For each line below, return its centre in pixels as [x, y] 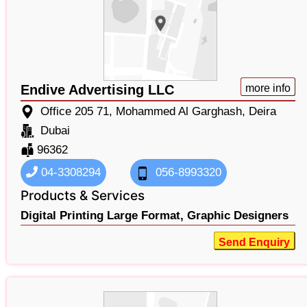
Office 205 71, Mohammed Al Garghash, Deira [158, 112]
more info [268, 88]
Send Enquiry [254, 243]
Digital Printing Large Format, [102, 216]
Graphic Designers [238, 216]
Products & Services [83, 196]
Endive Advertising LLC [97, 90]
